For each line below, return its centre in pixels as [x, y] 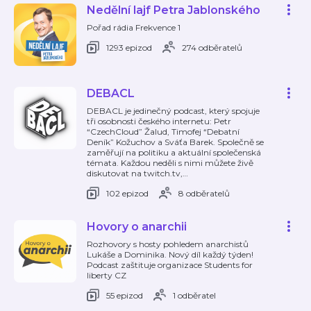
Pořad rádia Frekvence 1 [134, 27]
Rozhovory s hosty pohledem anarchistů [168, 244]
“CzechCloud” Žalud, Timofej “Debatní [163, 132]
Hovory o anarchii [137, 227]
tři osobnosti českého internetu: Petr [159, 121]
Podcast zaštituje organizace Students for [170, 265]
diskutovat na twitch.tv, [135, 173]
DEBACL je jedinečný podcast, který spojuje [173, 111]
